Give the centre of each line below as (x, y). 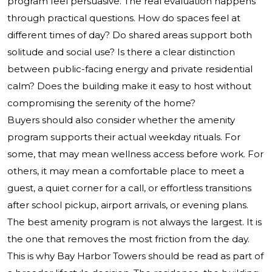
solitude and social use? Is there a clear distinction (121, 52)
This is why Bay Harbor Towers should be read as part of (135, 256)
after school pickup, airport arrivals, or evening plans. (128, 205)
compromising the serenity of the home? (101, 103)
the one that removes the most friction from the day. (128, 239)
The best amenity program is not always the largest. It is (134, 222)
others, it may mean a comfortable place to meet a (126, 171)
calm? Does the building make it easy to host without (129, 86)
